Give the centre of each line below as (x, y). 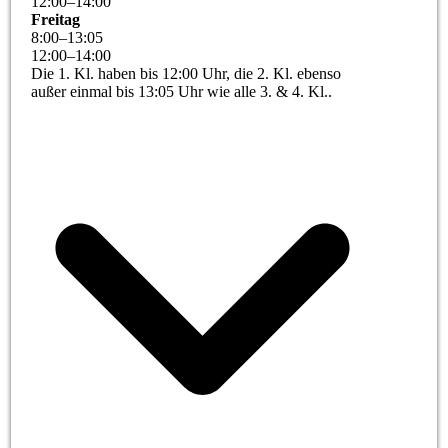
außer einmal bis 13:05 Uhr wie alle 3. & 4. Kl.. (182, 92)
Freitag (56, 20)
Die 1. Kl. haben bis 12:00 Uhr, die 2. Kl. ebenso (186, 74)
